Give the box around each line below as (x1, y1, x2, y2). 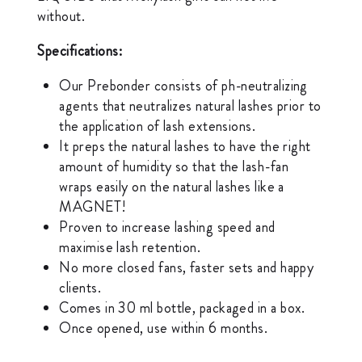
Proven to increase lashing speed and (59, 216, 276, 238)
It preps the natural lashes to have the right (59, 135, 311, 157)
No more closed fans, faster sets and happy (59, 256, 314, 278)
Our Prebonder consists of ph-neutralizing (59, 74, 308, 96)
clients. (59, 276, 102, 298)
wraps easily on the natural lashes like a (59, 175, 284, 197)
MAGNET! (59, 196, 127, 217)
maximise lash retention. (59, 236, 201, 258)
